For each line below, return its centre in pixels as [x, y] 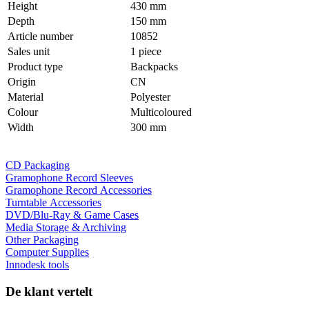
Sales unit [29, 52]
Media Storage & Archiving [66, 228]
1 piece [146, 52]
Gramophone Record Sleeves [69, 178]
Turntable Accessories [53, 203]
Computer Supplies [47, 252]
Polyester [150, 97]
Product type [35, 67]
